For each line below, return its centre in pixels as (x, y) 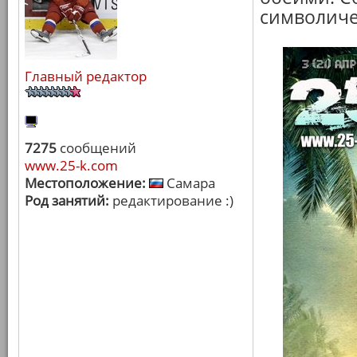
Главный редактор (86, 76)
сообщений (96, 148)
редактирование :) (171, 200)
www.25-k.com (71, 165)
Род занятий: (67, 200)
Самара (189, 183)
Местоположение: (85, 183)
